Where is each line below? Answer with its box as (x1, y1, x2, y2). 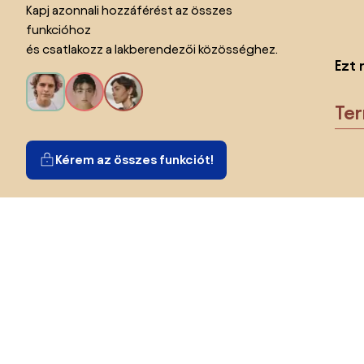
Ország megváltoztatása (25, 300, 170, 314)
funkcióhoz (26, 22, 91, 37)
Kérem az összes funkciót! (55, 152, 214, 167)
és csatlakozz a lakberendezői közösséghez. (26, 41, 278, 56)
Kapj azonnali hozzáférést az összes (26, 2, 232, 17)
